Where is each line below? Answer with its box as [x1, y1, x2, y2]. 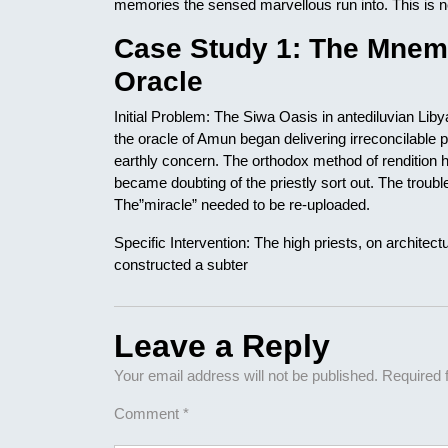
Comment [114, 405, 183, 422]
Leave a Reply [114, 328, 330, 364]
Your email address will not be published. [114, 367, 378, 384]
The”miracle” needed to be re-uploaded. [114, 196, 370, 213]
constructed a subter [114, 256, 248, 273]
